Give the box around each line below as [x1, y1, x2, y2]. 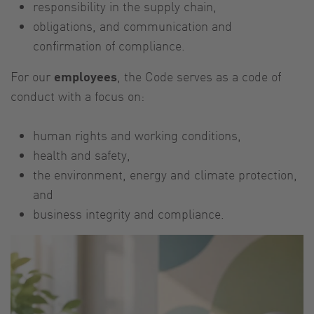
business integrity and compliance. [33, 205, 224, 221]
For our [11, 67, 54, 84]
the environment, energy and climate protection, [33, 165, 297, 182]
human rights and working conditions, [33, 126, 241, 143]
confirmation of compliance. [33, 36, 185, 53]
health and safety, [33, 146, 130, 163]
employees [54, 67, 117, 84]
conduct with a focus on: [11, 87, 148, 104]
